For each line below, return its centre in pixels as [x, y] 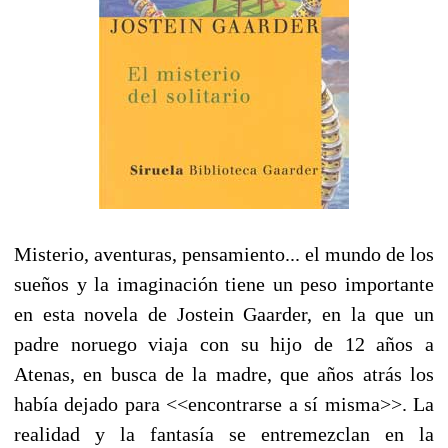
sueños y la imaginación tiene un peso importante [224, 283]
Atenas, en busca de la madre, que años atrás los [224, 373]
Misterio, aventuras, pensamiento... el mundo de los [224, 253]
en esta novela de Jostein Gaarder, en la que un [224, 313]
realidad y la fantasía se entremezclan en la [224, 433]
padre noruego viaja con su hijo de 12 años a [224, 343]
